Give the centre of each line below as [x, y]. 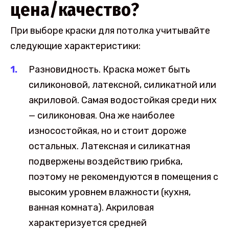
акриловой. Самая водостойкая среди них [123, 100]
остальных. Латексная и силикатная [109, 146]
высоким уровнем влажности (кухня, [110, 192]
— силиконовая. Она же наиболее [102, 115]
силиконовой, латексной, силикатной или [122, 85]
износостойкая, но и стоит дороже [108, 131]
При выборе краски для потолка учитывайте [110, 30]
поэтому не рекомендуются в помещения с [123, 177]
